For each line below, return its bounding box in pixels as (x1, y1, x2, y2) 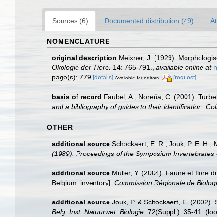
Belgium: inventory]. (52, 178, 114, 186)
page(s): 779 (52, 73, 93, 81)
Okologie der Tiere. (52, 63, 111, 71)
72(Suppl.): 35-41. (146, 207, 203, 216)
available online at (156, 63, 211, 71)
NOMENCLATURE (47, 37, 110, 45)
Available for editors (115, 75, 159, 80)
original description (52, 53, 117, 62)
